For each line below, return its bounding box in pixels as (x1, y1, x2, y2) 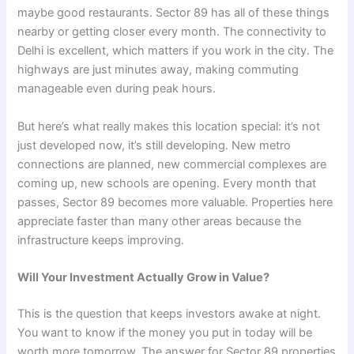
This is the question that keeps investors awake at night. (17, 306, 322, 321)
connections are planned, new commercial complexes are (17, 156, 327, 171)
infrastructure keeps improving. (17, 232, 185, 247)
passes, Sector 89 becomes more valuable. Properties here (17, 194, 333, 209)
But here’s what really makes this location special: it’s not (17, 119, 321, 134)
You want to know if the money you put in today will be (17, 325, 313, 340)
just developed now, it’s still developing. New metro (17, 137, 292, 153)
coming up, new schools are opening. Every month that (17, 175, 317, 190)
